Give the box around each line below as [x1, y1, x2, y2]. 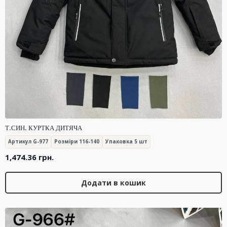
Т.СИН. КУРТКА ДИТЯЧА [5, 124, 82, 132]
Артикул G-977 [8, 138, 48, 145]
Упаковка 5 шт [105, 138, 147, 145]
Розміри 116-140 [54, 138, 99, 145]
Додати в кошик [81, 177, 146, 187]
